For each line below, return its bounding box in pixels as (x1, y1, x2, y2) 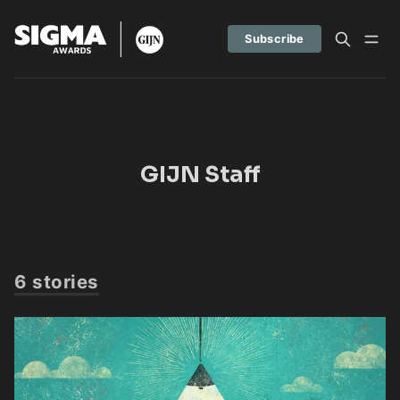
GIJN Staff (139, 161, 261, 188)
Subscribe (245, 31, 304, 46)
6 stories (14, 271, 99, 293)
